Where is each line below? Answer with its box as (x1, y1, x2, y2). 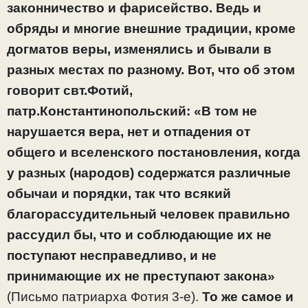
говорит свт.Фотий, (7, 83, 133, 98)
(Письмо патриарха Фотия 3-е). (7, 289, 199, 305)
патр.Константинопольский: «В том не (7, 104, 257, 119)
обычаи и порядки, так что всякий (7, 186, 231, 201)
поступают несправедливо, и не (7, 248, 217, 263)
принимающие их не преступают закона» (7, 269, 275, 284)
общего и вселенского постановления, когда (7, 145, 300, 160)
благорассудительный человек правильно (7, 207, 290, 222)
